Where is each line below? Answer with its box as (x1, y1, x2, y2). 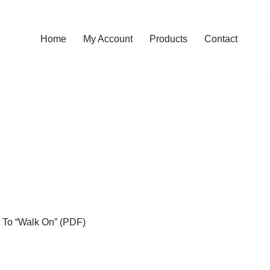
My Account (83, 33, 133, 44)
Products (149, 33, 187, 44)
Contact (204, 33, 237, 44)
